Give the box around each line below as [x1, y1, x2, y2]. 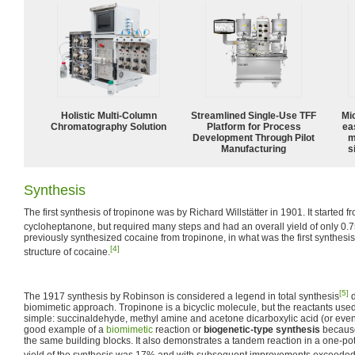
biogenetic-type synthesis [204, 323, 320, 335]
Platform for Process [206, 120, 301, 132]
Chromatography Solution [51, 120, 166, 132]
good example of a [24, 323, 106, 335]
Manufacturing [221, 143, 286, 155]
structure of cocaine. [24, 246, 110, 258]
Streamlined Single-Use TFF [191, 109, 316, 121]
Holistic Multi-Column [60, 109, 157, 121]
